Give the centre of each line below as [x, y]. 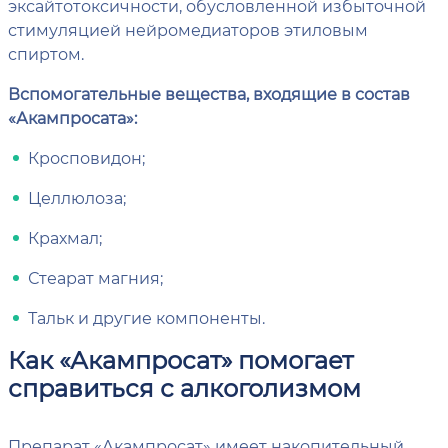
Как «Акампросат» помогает [180, 359]
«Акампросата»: [72, 117]
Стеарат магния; [95, 277]
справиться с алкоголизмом [184, 387]
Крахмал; [65, 237]
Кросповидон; [86, 157]
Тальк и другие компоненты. [146, 317]
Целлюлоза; [77, 197]
